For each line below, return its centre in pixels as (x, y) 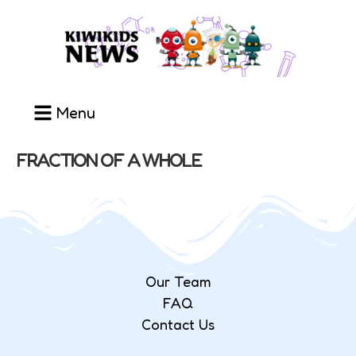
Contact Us (178, 324)
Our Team (178, 281)
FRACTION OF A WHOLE (108, 160)
